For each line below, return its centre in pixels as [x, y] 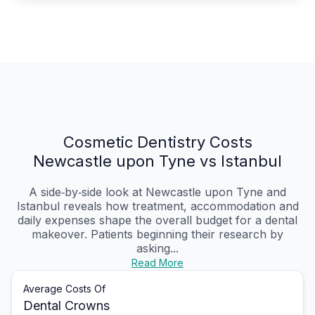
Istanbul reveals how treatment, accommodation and [157, 206]
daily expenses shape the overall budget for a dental [157, 220]
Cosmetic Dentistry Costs [157, 142]
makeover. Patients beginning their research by [157, 234]
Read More [157, 263]
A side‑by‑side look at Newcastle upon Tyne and [157, 192]
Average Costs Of [64, 289]
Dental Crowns [66, 306]
